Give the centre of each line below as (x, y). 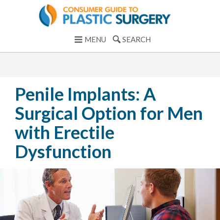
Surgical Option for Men (109, 113)
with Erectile (65, 132)
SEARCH (136, 40)
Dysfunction (63, 151)
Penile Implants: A (85, 94)
